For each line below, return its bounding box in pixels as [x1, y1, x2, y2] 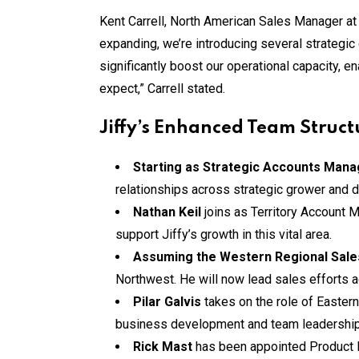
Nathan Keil [133, 204, 201, 220]
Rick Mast [133, 338, 192, 354]
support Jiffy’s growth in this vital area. [115, 226, 332, 242]
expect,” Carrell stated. [99, 80, 225, 96]
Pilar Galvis [133, 293, 201, 309]
